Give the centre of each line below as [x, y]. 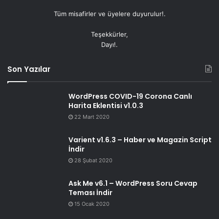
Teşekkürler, [109, 34]
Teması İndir [90, 193]
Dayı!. [109, 45]
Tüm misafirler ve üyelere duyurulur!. [109, 14]
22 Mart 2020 [92, 117]
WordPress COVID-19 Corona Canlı [130, 97]
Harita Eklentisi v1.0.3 [106, 106]
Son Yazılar [29, 69]
